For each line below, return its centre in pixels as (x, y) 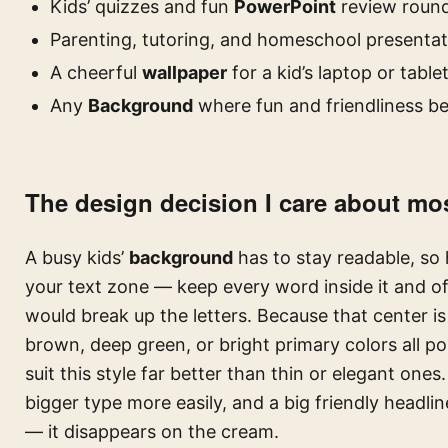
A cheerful (96, 72)
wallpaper (184, 72)
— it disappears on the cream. (152, 431)
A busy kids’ (77, 257)
